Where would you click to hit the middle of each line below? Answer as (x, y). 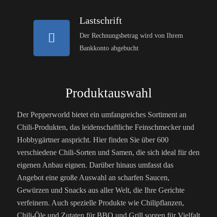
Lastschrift (101, 21)
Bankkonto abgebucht (109, 48)
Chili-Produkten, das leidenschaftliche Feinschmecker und (106, 127)
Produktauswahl (108, 93)
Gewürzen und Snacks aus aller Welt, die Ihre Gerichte (101, 190)
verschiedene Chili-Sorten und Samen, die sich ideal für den (108, 152)
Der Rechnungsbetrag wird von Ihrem (132, 36)
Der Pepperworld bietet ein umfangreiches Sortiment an (102, 114)
